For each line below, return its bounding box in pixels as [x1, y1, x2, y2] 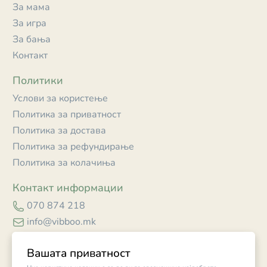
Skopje [26, 231, 56, 245]
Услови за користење [13, 92, 108, 105]
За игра [13, 17, 46, 30]
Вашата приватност [27, 246, 131, 261]
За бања [13, 33, 51, 46]
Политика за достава [13, 124, 106, 138]
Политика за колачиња [13, 156, 116, 170]
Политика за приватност [13, 108, 121, 122]
